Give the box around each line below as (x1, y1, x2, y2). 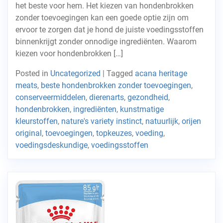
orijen (182, 116, 201, 126)
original (15, 128, 42, 138)
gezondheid (127, 93, 168, 102)
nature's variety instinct (61, 116, 142, 126)
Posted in (15, 69, 50, 78)
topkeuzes (96, 128, 132, 138)
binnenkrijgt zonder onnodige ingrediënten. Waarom (15, 37, 197, 46)
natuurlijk (145, 116, 178, 126)
